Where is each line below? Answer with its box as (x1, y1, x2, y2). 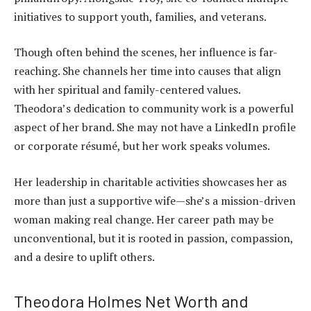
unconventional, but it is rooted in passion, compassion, (14, 230, 293, 246)
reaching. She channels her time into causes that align (14, 63, 281, 79)
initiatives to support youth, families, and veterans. (14, 8, 267, 24)
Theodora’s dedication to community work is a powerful (14, 101, 294, 117)
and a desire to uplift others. (14, 249, 155, 264)
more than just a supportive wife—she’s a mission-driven (14, 192, 296, 208)
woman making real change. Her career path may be (14, 211, 274, 227)
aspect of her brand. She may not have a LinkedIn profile (14, 119, 296, 135)
